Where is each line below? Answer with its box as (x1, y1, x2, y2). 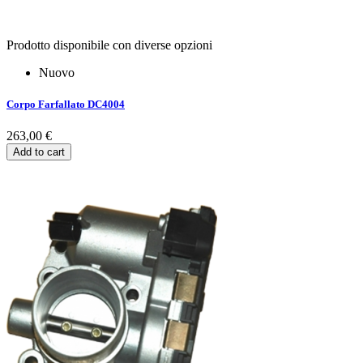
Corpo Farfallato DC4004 (6, 97, 125, 110)
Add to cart (13, 146, 65, 159)
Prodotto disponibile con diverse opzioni (6, 37, 212, 52)
